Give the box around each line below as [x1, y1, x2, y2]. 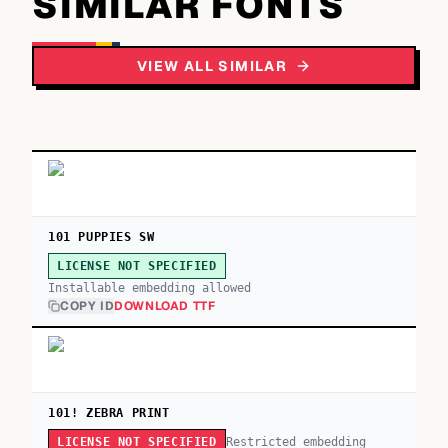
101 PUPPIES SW [48, 230, 155, 244]
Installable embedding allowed [48, 281, 251, 295]
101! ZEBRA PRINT [48, 406, 170, 420]
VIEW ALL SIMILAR [136, 57, 288, 75]
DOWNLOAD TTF [114, 298, 216, 314]
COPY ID [60, 298, 115, 314]
